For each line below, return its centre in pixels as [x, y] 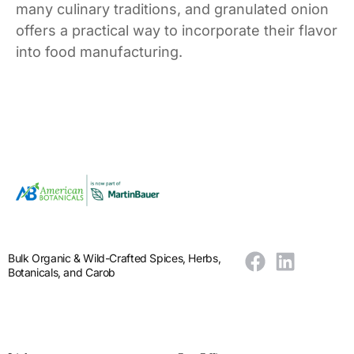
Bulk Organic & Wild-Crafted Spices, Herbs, [115, 258]
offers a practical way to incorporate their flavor [177, 30]
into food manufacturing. [99, 51]
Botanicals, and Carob [62, 272]
